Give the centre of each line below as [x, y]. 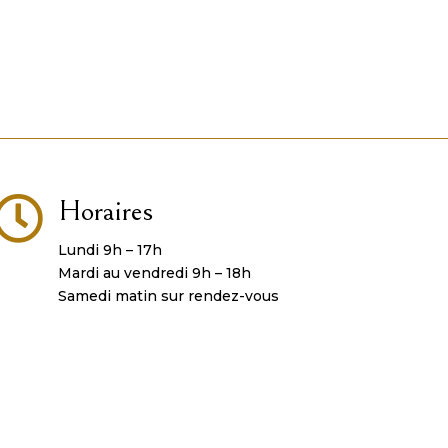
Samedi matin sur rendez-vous [168, 295]
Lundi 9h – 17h [109, 249]
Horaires [105, 210]
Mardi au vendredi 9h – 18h [154, 272]
